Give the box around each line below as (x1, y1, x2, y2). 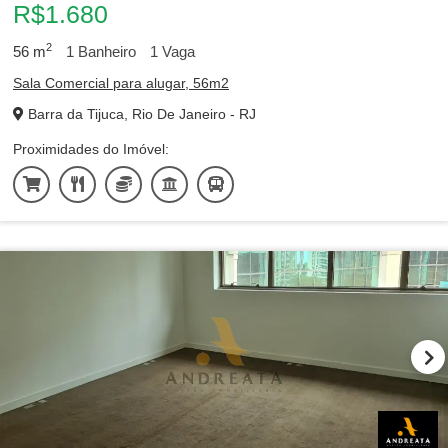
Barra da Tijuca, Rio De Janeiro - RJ (24, 106, 256, 122)
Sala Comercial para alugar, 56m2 (13, 75, 229, 91)
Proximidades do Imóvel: (13, 141, 169, 157)
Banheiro (74, 43, 136, 60)
